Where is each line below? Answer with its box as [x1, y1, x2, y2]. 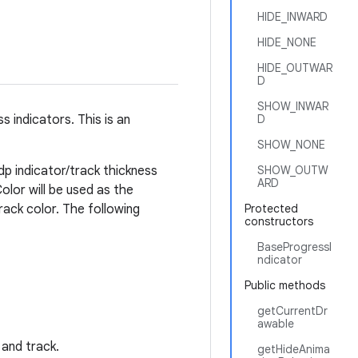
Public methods [245, 278, 325, 292]
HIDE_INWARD [257, 10, 328, 24]
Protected [245, 201, 298, 216]
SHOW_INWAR [257, 99, 328, 113]
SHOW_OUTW [257, 163, 328, 177]
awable [257, 316, 294, 331]
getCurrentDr [257, 304, 328, 318]
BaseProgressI [257, 240, 332, 254]
